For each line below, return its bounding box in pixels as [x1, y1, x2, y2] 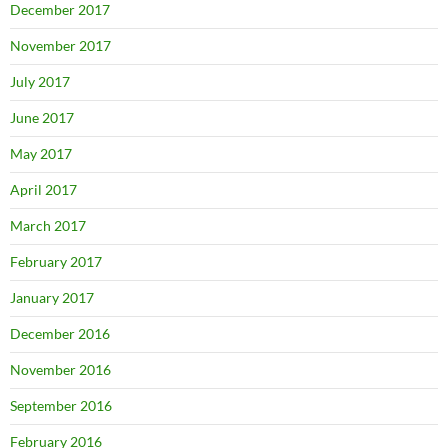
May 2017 [10, 144, 72, 162]
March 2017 [10, 216, 86, 234]
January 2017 [10, 288, 94, 306]
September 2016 [10, 396, 112, 414]
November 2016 [10, 360, 111, 378]
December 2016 [10, 324, 110, 342]
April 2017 [10, 180, 77, 198]
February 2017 [10, 252, 102, 270]
